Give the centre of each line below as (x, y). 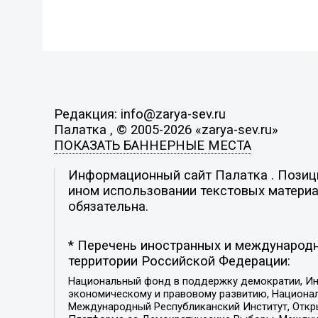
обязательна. (108, 206)
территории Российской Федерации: (179, 262)
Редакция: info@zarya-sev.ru (139, 115)
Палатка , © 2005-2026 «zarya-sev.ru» (166, 130)
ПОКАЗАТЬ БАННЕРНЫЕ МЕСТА (152, 146)
